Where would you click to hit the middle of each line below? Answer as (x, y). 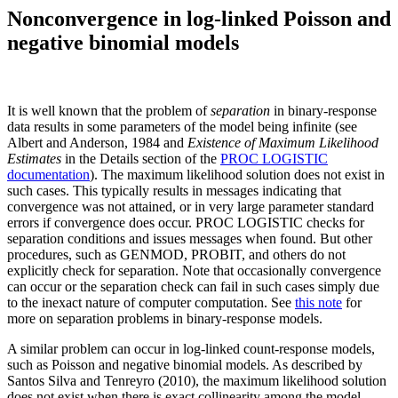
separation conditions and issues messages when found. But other (190, 238)
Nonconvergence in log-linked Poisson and (199, 19)
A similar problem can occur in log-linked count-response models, (191, 348)
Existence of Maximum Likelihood (283, 142)
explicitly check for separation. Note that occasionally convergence (194, 270)
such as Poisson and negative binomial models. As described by (185, 364)
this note (318, 302)
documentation (48, 174)
